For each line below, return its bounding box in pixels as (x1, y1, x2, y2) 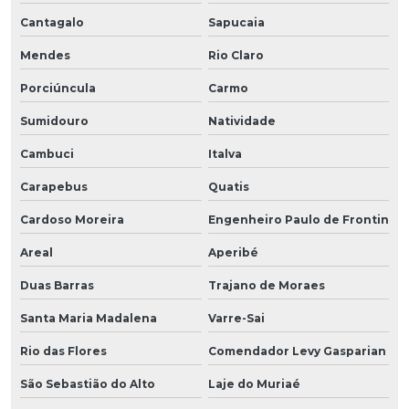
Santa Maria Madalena (20, 310, 157, 325)
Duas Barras (20, 278, 94, 292)
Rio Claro (207, 47, 264, 62)
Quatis (207, 179, 249, 194)
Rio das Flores (20, 343, 107, 358)
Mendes (20, 47, 70, 62)
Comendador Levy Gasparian (207, 343, 386, 358)
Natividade (207, 113, 276, 128)
